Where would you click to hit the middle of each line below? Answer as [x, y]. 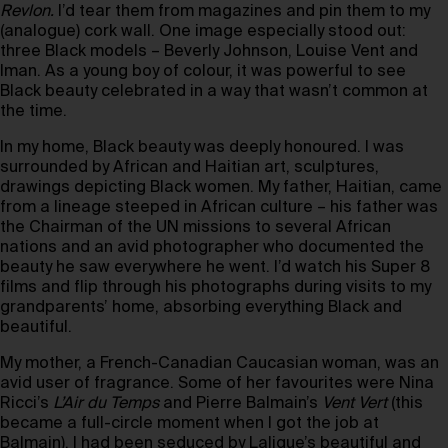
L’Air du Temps [106, 404]
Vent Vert [354, 404]
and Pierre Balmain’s [240, 404]
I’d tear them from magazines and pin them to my [242, 12]
